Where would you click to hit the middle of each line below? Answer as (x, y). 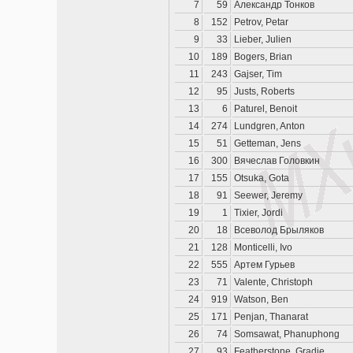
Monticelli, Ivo (263, 247)
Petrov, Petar (261, 22)
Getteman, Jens (268, 143)
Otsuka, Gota (262, 178)
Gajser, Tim (258, 74)
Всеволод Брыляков (279, 230)
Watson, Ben (261, 299)
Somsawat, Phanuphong (287, 334)
